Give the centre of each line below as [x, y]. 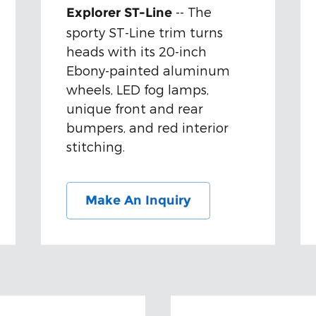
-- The [192, 12]
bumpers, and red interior [148, 128]
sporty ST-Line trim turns [145, 32]
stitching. [96, 147]
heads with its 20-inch [137, 51]
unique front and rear [135, 109]
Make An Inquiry [139, 201]
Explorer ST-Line [120, 13]
